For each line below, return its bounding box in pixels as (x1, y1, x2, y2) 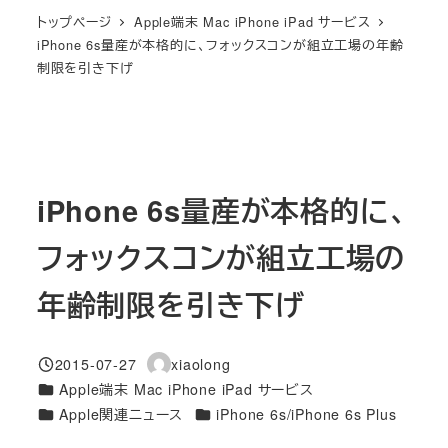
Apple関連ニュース (59, 403, 184, 424)
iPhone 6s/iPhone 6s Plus (216, 403, 397, 424)
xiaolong (171, 353, 231, 374)
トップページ (36, 11, 112, 31)
